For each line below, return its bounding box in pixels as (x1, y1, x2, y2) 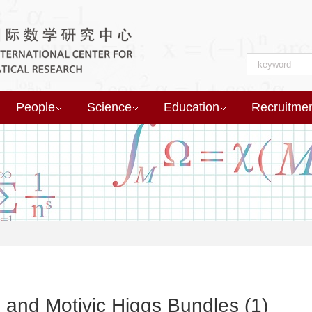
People (16, 100, 55, 114)
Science (87, 100, 132, 114)
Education (164, 100, 219, 114)
